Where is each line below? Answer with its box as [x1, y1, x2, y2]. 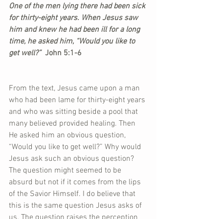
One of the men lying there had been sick [9, 1, 147, 11]
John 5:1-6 [43, 48, 82, 58]
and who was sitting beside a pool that [9, 107, 140, 117]
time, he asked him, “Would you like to [9, 37, 137, 46]
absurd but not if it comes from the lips [9, 177, 143, 187]
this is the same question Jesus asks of [9, 201, 144, 211]
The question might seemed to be [9, 166, 123, 175]
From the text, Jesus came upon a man [9, 84, 142, 93]
